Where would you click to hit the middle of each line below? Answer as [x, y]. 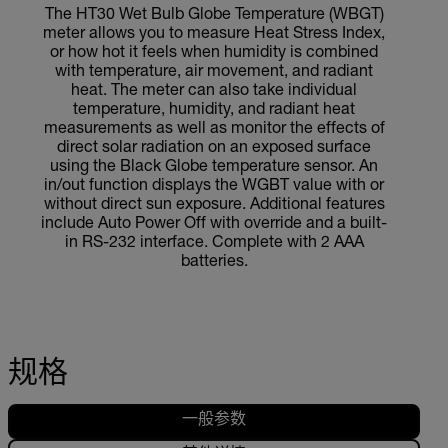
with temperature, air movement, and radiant [214, 72]
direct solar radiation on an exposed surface [214, 148]
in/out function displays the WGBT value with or [214, 186]
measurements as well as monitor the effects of [214, 129]
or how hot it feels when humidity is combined [214, 53]
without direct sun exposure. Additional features [214, 205]
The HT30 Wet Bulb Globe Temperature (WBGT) [214, 15]
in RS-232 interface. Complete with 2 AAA [214, 243]
